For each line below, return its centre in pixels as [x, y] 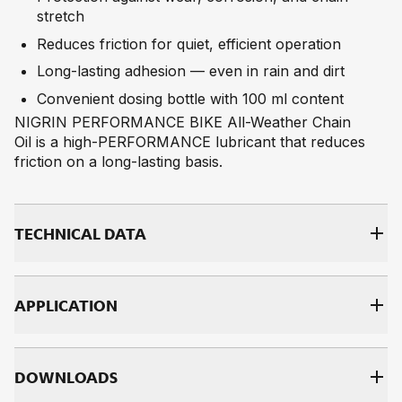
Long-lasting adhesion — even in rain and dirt [190, 71]
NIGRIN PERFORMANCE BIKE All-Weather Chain [183, 122]
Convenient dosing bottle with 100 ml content [190, 98]
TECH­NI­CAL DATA [81, 233]
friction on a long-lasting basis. [119, 162]
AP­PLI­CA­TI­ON [67, 305]
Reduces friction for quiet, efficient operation [188, 44]
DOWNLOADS [66, 376]
